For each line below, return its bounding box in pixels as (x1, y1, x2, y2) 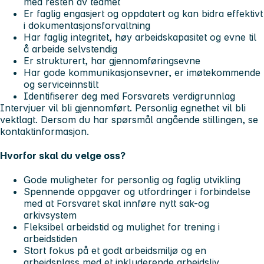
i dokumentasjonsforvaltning (24, 19, 150, 31)
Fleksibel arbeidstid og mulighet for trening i (24, 221, 220, 233)
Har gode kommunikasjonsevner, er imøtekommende (24, 66, 260, 78)
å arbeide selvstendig (24, 42, 117, 55)
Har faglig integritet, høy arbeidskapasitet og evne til (24, 31, 256, 43)
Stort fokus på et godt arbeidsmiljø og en (24, 245, 206, 257)
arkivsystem (24, 209, 77, 222)
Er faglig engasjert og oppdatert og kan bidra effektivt (24, 7, 263, 19)
